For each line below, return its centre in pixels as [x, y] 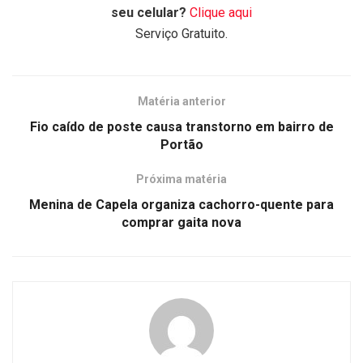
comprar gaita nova [181, 223]
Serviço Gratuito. [181, 34]
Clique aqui [221, 13]
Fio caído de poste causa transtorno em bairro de [181, 127]
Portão [181, 145]
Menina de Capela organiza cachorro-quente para [181, 205]
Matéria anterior [181, 102]
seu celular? [149, 13]
